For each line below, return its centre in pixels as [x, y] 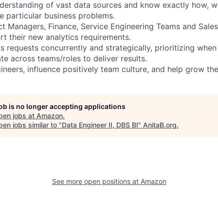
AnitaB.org [160, 125]
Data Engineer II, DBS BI [100, 125]
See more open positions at [96, 181]
